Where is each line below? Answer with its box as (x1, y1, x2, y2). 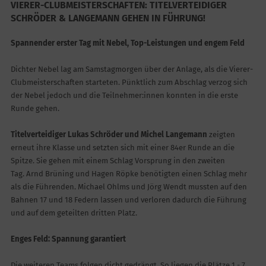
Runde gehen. (10, 104, 59, 113)
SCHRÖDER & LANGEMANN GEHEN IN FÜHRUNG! (10, 12, 205, 24)
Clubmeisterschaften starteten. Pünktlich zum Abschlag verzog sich (10, 78, 248, 87)
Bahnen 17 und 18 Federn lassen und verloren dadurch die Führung (10, 195, 246, 205)
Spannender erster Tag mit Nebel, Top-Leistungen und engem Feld (10, 39, 245, 48)
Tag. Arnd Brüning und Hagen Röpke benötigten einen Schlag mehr (10, 169, 247, 179)
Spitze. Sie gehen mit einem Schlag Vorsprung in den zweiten (10, 156, 225, 166)
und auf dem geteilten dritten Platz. (10, 208, 139, 218)
